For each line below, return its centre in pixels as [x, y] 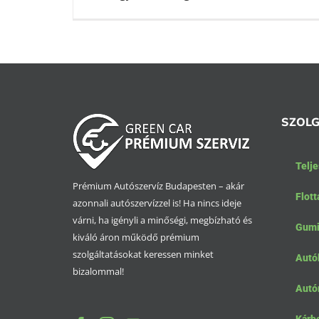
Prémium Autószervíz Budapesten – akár [158, 186]
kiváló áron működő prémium [136, 237]
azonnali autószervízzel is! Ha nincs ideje [157, 203]
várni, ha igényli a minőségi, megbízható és [162, 220]
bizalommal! [98, 272]
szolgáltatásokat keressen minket [143, 255]
